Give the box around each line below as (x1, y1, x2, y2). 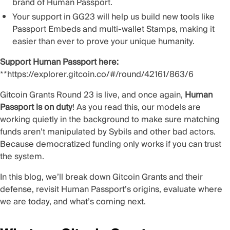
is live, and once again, (94, 88, 185, 103)
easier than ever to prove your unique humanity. (12, 34, 195, 49)
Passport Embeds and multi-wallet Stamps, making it (12, 22, 215, 37)
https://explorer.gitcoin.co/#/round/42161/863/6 (7, 67, 194, 82)
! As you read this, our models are (72, 100, 201, 115)
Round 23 (56, 88, 94, 103)
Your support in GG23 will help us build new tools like (12, 10, 215, 25)
